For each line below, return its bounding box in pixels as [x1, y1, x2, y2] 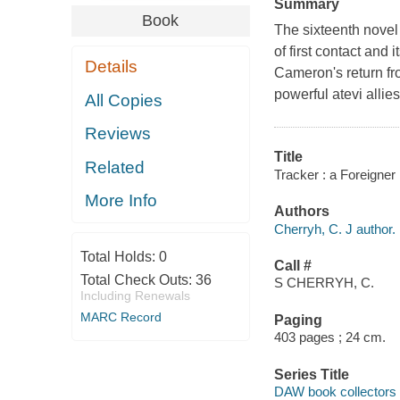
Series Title [273, 366, 349, 382]
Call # [273, 257, 312, 273]
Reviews [85, 124, 152, 144]
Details [85, 57, 138, 77]
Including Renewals [79, 287, 190, 303]
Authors [273, 204, 329, 220]
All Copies [85, 90, 163, 110]
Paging [273, 312, 322, 328]
